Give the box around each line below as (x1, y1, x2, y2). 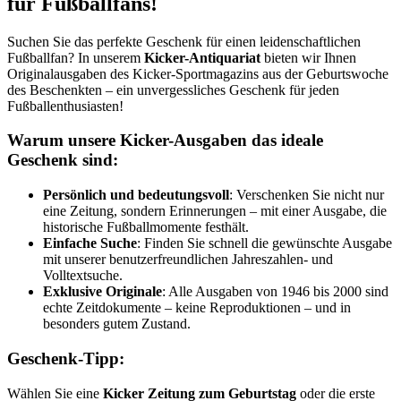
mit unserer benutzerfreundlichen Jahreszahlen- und (43, 252, 333, 268)
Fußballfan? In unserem (7, 49, 144, 65)
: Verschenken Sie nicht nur (229, 187, 384, 203)
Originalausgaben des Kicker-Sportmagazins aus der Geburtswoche (7, 65, 388, 81)
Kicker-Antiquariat (144, 49, 260, 65)
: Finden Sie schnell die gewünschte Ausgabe (137, 235, 392, 252)
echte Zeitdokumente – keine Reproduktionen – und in (43, 300, 351, 316)
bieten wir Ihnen (260, 49, 356, 65)
